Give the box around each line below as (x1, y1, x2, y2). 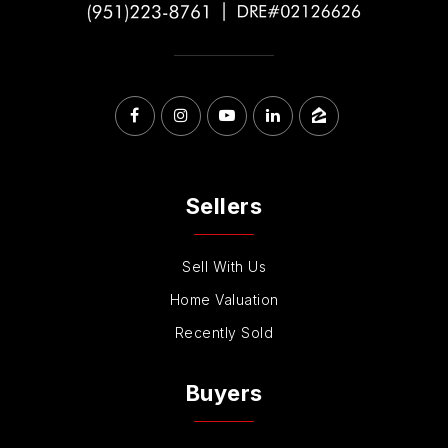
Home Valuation (169, 291, 279, 309)
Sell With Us (182, 258, 266, 276)
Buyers (185, 380, 263, 407)
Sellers (185, 193, 263, 220)
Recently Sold (174, 324, 274, 342)
